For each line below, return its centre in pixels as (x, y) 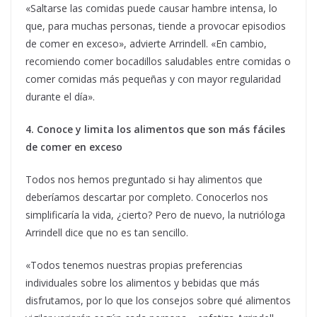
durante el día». (60, 97)
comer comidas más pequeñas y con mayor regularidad (153, 79)
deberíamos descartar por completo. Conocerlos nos (147, 197)
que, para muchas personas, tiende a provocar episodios (156, 26)
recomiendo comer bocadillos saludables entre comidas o (158, 62)
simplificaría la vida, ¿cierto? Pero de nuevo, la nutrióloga (155, 215)
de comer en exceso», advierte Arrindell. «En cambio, (146, 44)
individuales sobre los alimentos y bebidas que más (143, 283)
